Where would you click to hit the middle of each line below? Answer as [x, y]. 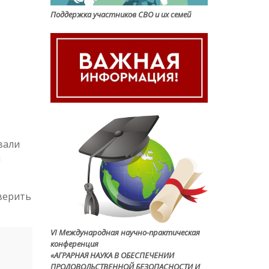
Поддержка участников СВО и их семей [120, 15]
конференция [74, 243]
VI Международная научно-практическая [125, 232]
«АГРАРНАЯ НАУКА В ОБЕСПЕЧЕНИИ [112, 255]
